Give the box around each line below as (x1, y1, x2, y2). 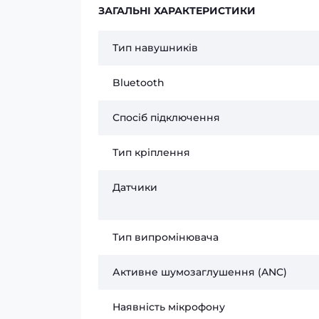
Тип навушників (113, 41, 198, 54)
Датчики (113, 181, 157, 194)
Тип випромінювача (113, 231, 219, 244)
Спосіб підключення (113, 111, 220, 124)
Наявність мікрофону (113, 300, 225, 313)
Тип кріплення (113, 146, 190, 159)
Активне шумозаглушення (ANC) (113, 266, 287, 278)
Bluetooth (113, 76, 164, 89)
